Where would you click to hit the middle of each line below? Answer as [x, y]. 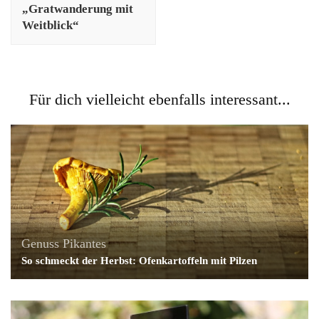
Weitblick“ [51, 26]
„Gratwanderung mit [78, 9]
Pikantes [84, 243]
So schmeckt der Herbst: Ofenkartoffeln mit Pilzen [139, 260]
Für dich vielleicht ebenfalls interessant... [159, 100]
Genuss [40, 243]
